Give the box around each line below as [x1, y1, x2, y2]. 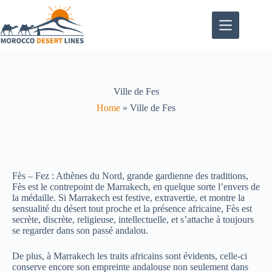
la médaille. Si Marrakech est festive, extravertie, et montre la [12, 192, 245, 203]
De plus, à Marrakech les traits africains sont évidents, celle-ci [12, 251, 247, 261]
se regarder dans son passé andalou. [12, 225, 148, 236]
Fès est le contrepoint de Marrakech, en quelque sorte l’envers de [12, 182, 260, 192]
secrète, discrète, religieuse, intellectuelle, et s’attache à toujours [12, 214, 254, 225]
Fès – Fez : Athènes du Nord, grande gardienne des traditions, [12, 171, 248, 181]
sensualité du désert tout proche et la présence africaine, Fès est [12, 203, 252, 214]
